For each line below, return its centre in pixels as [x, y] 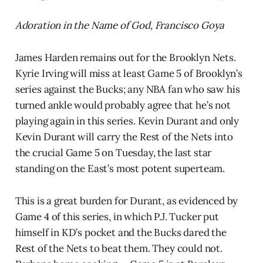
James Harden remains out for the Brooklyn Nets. [125, 57]
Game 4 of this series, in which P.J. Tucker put [117, 216]
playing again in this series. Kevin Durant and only [127, 121]
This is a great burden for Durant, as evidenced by [127, 200]
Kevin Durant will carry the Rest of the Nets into [124, 136]
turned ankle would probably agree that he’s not [123, 105]
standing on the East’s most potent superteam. [120, 168]
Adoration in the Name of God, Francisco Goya [120, 25]
